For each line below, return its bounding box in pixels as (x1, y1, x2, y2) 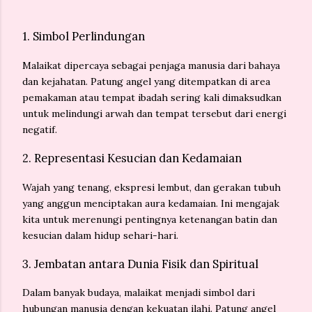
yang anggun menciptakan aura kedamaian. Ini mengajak (22, 196, 279, 210)
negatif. (22, 123, 57, 136)
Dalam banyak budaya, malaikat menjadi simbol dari (22, 286, 255, 299)
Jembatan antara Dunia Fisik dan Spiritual (34, 256, 258, 271)
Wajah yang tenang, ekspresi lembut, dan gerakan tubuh (22, 180, 281, 194)
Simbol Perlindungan (33, 29, 145, 44)
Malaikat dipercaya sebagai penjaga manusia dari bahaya (22, 58, 280, 72)
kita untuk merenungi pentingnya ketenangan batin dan (22, 212, 277, 226)
